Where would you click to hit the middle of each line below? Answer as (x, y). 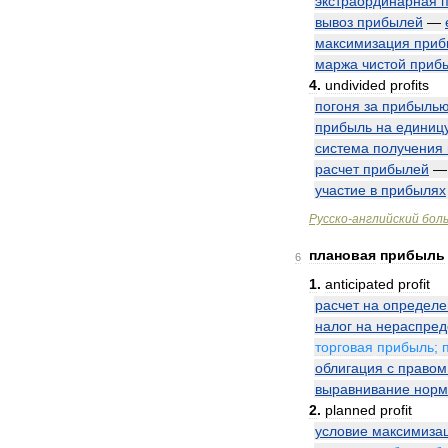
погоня (337, 106)
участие (340, 190)
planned (350, 410)
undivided (355, 85)
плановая (342, 255)
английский (385, 219)
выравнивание (362, 389)
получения (408, 148)
